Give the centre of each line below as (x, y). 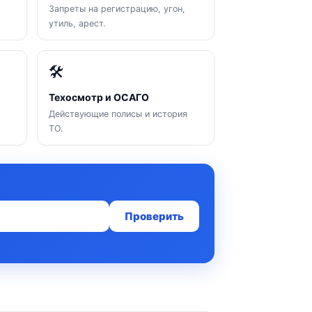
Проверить (154, 216)
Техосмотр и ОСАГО (99, 97)
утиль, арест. (77, 23)
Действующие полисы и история (118, 114)
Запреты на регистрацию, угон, (117, 9)
